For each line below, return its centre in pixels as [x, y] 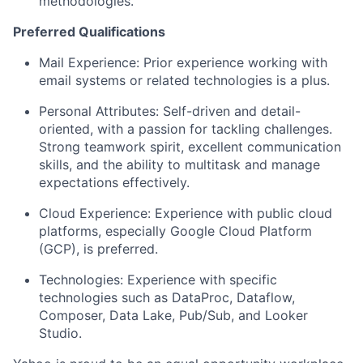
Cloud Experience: [95, 213]
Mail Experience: [89, 62]
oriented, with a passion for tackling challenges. [186, 129]
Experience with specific [200, 280]
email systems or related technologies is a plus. [184, 80]
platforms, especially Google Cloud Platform [175, 231]
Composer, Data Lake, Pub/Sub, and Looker [173, 315]
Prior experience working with [233, 62]
